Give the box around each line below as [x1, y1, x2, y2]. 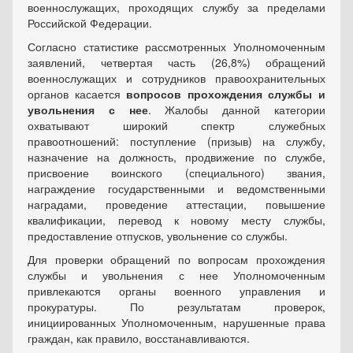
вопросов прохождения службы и [126, 86, 326, 102]
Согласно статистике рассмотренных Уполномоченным [28, 39, 325, 54]
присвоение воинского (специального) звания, [28, 165, 325, 180]
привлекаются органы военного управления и [28, 283, 325, 299]
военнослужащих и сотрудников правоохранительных [28, 70, 325, 86]
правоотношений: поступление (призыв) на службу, [28, 133, 325, 149]
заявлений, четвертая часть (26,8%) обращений [28, 54, 325, 70]
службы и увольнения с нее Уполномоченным [28, 267, 325, 283]
